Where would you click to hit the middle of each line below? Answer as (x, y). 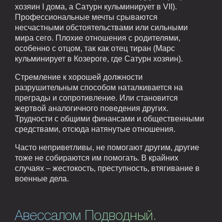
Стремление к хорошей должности (79, 77)
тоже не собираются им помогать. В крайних (97, 158)
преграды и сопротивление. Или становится (96, 98)
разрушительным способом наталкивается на (99, 87)
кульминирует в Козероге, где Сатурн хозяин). (99, 58)
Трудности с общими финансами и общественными (110, 118)
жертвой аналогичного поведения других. (92, 108)
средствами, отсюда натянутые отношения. (95, 129)
